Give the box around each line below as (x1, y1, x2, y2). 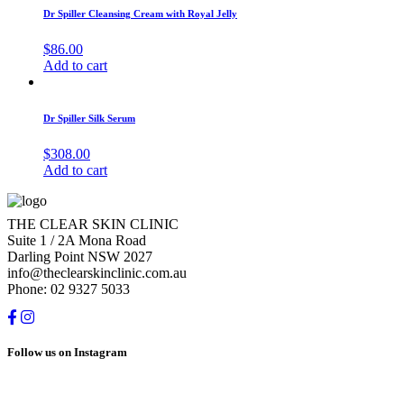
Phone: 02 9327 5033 (7, 281, 130, 298)
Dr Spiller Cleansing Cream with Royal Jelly (43, 8, 237, 20)
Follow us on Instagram (7, 344, 127, 359)
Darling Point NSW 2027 (7, 249, 152, 265)
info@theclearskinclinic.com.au (7, 265, 187, 281)
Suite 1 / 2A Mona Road (7, 233, 146, 249)
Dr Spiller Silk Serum (43, 113, 135, 124)
